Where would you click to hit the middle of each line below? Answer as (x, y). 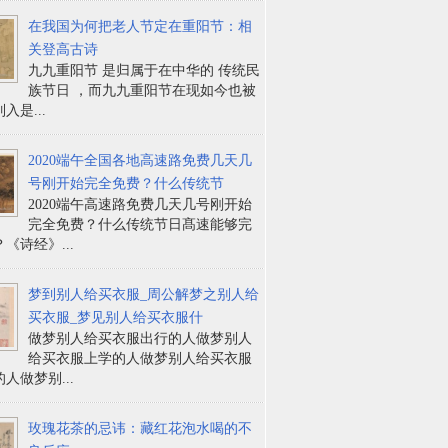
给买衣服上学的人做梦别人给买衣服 (140, 358)
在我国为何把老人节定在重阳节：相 (140, 26)
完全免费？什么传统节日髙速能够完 (140, 224)
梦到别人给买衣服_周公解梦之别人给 (144, 294)
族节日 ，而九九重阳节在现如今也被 (142, 90)
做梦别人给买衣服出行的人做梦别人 (140, 338)
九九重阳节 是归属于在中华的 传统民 (144, 70)
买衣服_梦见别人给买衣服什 (116, 317)
